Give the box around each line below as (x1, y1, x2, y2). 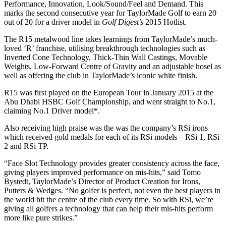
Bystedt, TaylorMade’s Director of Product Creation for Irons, (4, 177, 200, 186)
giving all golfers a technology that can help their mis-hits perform (4, 204, 213, 213)
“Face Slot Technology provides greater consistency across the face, (4, 158, 219, 167)
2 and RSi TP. (4, 141, 48, 150)
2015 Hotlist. (143, 17, 187, 26)
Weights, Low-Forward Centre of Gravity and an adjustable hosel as (4, 62, 221, 71)
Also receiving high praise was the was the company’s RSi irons (4, 123, 208, 132)
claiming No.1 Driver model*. (4, 106, 100, 115)
